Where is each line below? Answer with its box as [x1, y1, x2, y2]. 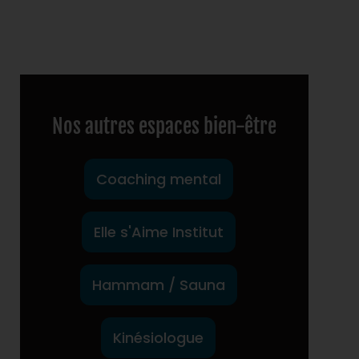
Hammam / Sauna [91, 274, 225, 295]
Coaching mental [95, 168, 221, 189]
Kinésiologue [113, 327, 204, 348]
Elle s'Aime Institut [93, 221, 224, 242]
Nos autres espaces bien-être [52, 113, 276, 139]
